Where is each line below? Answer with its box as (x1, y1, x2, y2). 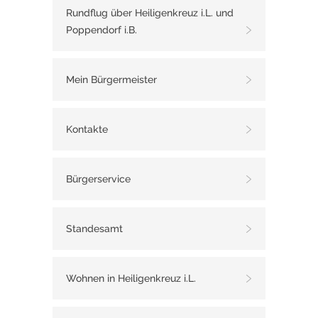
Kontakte (66, 124, 108, 136)
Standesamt (66, 223, 123, 235)
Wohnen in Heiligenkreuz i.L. (66, 273, 196, 285)
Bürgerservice (66, 173, 131, 185)
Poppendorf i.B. (66, 24, 137, 36)
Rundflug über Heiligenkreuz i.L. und (66, 7, 234, 19)
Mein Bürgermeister (66, 74, 157, 86)
